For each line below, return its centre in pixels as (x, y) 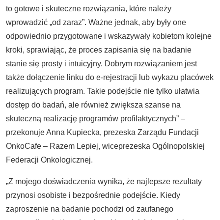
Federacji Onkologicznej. (49, 160)
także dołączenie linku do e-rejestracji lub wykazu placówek (110, 77)
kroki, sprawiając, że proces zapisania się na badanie (99, 50)
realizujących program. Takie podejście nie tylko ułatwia (103, 91)
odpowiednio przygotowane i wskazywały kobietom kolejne (109, 36)
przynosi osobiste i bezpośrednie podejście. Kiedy (93, 195)
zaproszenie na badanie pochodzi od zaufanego (90, 209)
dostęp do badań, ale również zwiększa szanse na (93, 105)
